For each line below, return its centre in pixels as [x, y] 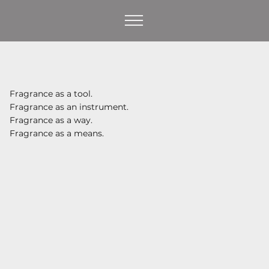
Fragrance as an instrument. [69, 107]
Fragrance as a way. [51, 120]
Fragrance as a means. [56, 133]
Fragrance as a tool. [51, 93]
